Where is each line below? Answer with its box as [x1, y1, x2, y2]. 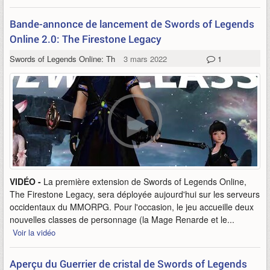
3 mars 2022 [123, 53, 167, 64]
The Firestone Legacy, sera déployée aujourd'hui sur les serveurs [10, 188, 260, 200]
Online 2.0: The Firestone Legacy [10, 32, 162, 46]
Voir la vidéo [13, 227, 55, 238]
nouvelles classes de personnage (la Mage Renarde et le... [10, 213, 234, 225]
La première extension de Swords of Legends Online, [43, 175, 246, 187]
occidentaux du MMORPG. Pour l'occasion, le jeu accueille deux [10, 201, 254, 213]
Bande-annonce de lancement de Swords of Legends [10, 17, 254, 31]
